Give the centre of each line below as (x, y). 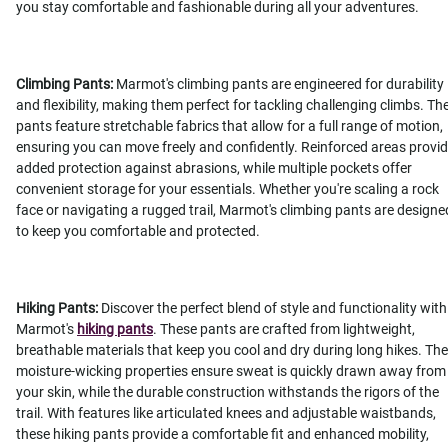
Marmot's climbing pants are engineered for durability (278, 84)
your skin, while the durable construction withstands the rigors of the (227, 392)
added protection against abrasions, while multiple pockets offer (214, 168)
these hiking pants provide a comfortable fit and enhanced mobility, (222, 434)
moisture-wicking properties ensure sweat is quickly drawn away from (231, 371)
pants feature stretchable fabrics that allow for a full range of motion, (229, 126)
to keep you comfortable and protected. (138, 231)
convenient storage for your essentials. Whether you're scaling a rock (227, 189)
